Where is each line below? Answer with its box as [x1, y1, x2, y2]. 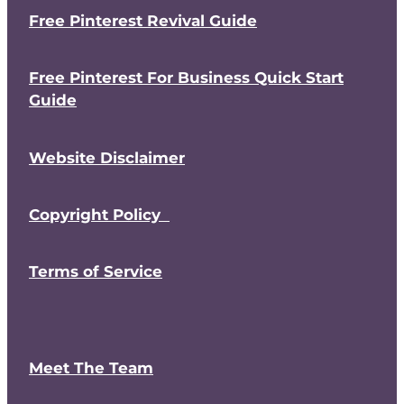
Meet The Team [29, 356, 153, 382]
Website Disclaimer [29, 145, 185, 171]
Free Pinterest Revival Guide [29, 9, 257, 35]
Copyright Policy [29, 202, 170, 228]
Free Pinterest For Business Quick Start [29, 66, 344, 92]
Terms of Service [29, 260, 162, 286]
